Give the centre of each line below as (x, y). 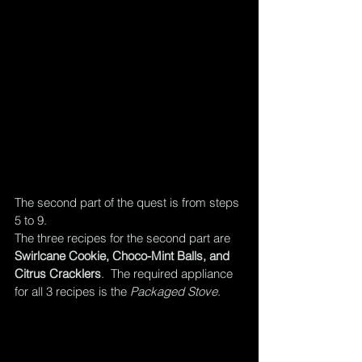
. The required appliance (168, 273)
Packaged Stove (174, 291)
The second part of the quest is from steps (128, 202)
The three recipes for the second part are (124, 238)
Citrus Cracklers (58, 273)
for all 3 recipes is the (72, 291)
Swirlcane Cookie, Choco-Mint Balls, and (124, 255)
